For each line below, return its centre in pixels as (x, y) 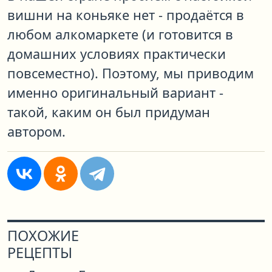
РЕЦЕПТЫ (40, 253)
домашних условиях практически (117, 54)
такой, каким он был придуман (109, 112)
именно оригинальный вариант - (115, 93)
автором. (36, 132)
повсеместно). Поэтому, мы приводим (131, 73)
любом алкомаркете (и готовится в (120, 35)
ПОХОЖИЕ (43, 236)
